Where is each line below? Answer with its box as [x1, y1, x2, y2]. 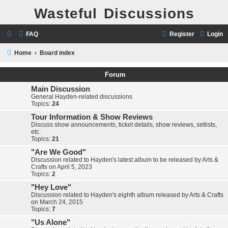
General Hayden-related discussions [31, 93, 132, 100]
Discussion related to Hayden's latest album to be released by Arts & [31, 156, 218, 163]
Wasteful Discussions [34, 6, 194, 21]
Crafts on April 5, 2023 [31, 163, 92, 170]
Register [169, 31, 194, 38]
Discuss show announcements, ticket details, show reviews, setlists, [31, 121, 217, 128]
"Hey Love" [31, 183, 71, 191]
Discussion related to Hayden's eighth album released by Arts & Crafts [31, 191, 223, 198]
